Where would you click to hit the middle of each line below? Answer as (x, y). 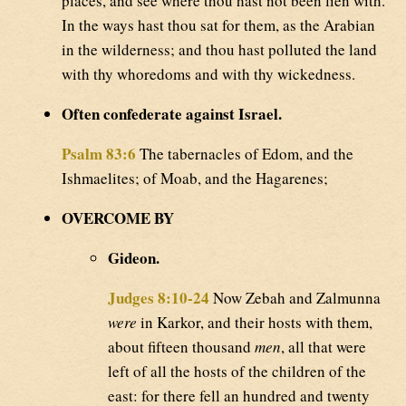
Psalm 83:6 (99, 153)
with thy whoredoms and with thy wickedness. (208, 73)
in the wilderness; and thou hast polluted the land (219, 49)
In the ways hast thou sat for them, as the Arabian (218, 24)
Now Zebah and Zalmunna (295, 297)
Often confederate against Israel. (172, 113)
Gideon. (134, 257)
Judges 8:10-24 (159, 297)
